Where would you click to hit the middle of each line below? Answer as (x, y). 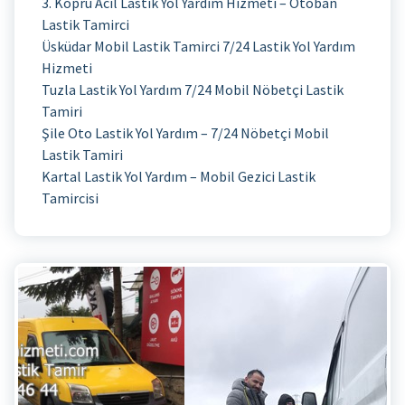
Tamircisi (70, 198)
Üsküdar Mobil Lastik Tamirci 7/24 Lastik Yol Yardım (198, 46)
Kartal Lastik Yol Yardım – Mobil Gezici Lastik (179, 176)
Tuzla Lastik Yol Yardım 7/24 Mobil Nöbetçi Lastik (193, 89)
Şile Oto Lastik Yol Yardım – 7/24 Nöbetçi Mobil (185, 132)
